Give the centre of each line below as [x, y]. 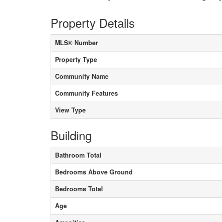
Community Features [86, 93]
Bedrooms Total [79, 189]
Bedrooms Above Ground [94, 172]
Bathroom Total [78, 155]
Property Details [93, 22]
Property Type [76, 59]
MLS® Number [77, 42]
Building [71, 135]
